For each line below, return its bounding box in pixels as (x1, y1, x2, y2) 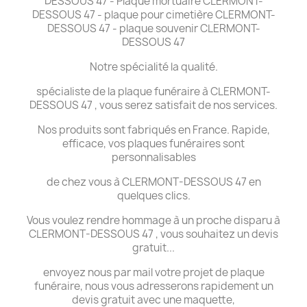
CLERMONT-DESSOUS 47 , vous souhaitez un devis (29, 226, 278, 241)
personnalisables (111, 149, 196, 164)
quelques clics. (116, 188, 191, 203)
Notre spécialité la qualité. (89, 59, 218, 74)
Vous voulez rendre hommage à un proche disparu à (27, 212, 280, 228)
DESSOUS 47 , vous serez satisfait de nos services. (29, 97, 278, 112)
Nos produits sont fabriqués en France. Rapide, (37, 122, 270, 137)
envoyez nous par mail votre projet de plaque (42, 265, 265, 280)
